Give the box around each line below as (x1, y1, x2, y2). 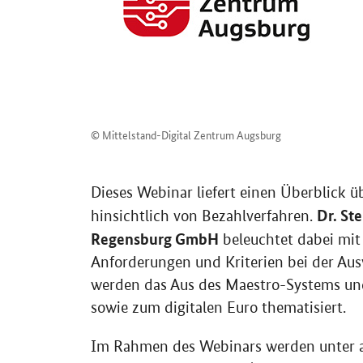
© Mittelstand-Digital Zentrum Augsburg (91, 126, 281, 143)
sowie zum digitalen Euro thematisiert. (91, 298, 346, 318)
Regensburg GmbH (91, 228, 219, 250)
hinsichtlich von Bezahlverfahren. (91, 207, 317, 226)
